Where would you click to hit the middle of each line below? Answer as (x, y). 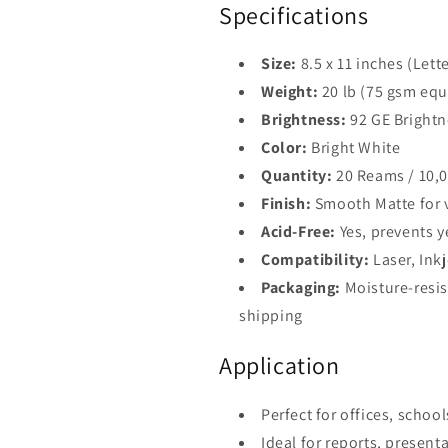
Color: (284, 148)
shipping (271, 316)
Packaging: (301, 288)
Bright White (354, 148)
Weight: (290, 92)
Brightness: (304, 120)
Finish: (286, 204)
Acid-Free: (298, 232)
